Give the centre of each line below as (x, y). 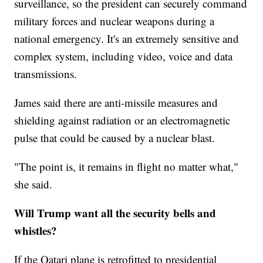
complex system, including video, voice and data (124, 56)
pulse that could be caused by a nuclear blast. (115, 138)
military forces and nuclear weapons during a (114, 21)
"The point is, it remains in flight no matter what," (127, 167)
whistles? (36, 231)
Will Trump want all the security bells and (115, 213)
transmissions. (46, 74)
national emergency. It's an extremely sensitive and (127, 39)
